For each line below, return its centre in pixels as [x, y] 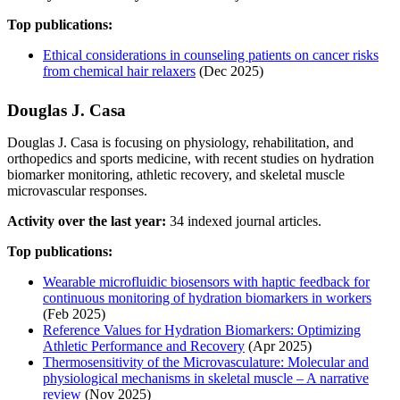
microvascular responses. [77, 191]
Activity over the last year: [87, 221]
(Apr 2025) [278, 346]
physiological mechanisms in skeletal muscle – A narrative [206, 379]
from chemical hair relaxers [119, 71]
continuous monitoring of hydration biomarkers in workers [207, 298]
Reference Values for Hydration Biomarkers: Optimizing [202, 330]
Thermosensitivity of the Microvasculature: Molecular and [206, 362]
